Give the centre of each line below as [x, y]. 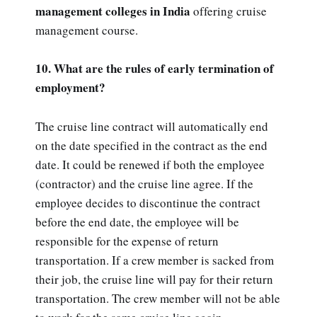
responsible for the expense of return [127, 241]
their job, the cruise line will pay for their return [154, 279]
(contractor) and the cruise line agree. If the [144, 183]
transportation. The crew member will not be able [158, 298]
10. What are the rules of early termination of [155, 69]
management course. [87, 30]
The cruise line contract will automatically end [152, 126]
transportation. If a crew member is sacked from [155, 260]
